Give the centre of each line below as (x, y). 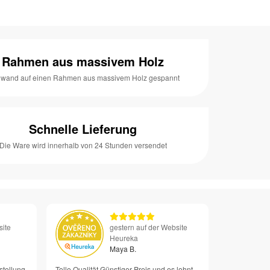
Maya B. (123, 249)
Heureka (124, 238)
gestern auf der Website (148, 227)
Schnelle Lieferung (83, 128)
